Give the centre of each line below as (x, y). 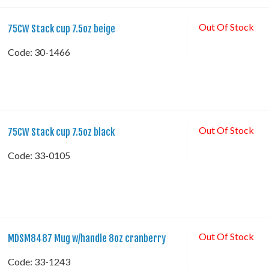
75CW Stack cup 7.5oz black (61, 132)
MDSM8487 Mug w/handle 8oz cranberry (86, 239)
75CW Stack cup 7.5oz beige (61, 29)
